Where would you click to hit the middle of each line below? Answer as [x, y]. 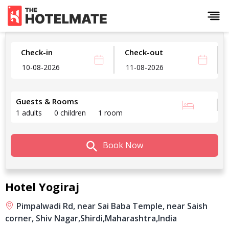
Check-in [37, 52]
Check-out [144, 52]
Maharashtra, [131, 218]
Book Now [122, 145]
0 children [70, 113]
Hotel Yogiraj [42, 186]
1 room [110, 113]
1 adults [29, 113]
